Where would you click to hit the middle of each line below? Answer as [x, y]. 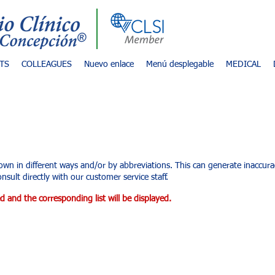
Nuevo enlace [109, 64]
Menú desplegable [180, 64]
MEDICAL [244, 64]
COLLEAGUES [46, 64]
